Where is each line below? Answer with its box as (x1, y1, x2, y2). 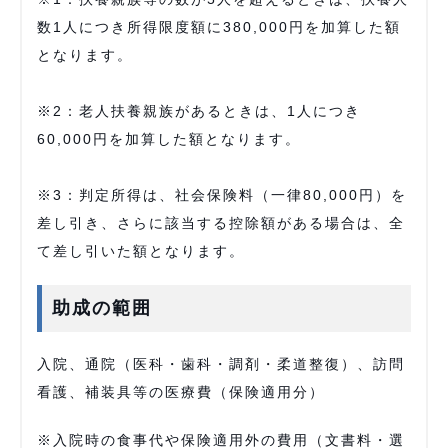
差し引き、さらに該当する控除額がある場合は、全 (37, 215, 405, 231)
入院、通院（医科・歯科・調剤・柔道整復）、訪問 (37, 356, 405, 372)
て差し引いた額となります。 (37, 243, 245, 259)
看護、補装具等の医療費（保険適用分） (37, 384, 325, 400)
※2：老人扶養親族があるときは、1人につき (37, 103, 361, 119)
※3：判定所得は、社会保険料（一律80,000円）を (37, 187, 407, 203)
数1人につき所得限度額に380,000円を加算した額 (37, 19, 401, 35)
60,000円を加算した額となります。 (37, 131, 301, 147)
